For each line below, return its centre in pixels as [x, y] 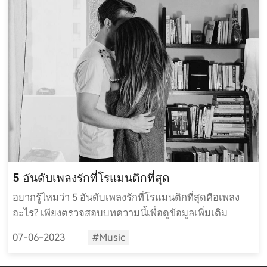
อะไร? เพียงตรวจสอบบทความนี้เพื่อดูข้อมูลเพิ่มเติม [120, 213]
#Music [108, 237]
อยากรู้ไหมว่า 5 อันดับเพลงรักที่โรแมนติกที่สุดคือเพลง [126, 198]
